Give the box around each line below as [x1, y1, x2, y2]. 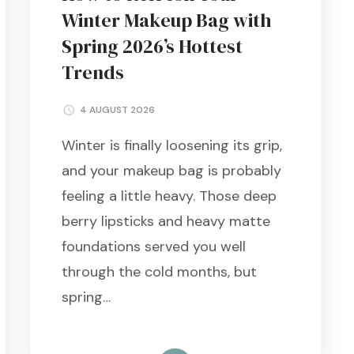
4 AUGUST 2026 [79, 103, 155, 116]
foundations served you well [61, 236, 246, 256]
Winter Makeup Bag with [61, 7, 272, 34]
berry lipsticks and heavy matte [61, 211, 270, 231]
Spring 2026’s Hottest [61, 33, 243, 60]
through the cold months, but [61, 262, 257, 281]
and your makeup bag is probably [61, 160, 281, 180]
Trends [61, 59, 124, 86]
